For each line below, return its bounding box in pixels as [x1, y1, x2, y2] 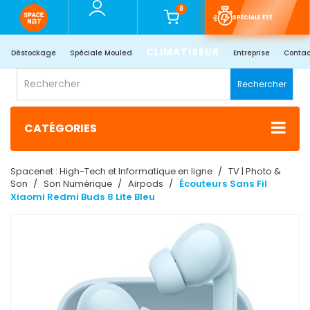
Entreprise [232, 48, 270, 58]
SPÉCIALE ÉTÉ [232, 13, 272, 21]
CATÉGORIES [24, 120, 97, 137]
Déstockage [10, 48, 56, 58]
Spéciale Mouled [69, 48, 132, 58]
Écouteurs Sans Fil [179, 177, 267, 191]
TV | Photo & [228, 165, 281, 179]
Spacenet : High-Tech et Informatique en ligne [10, 165, 215, 179]
